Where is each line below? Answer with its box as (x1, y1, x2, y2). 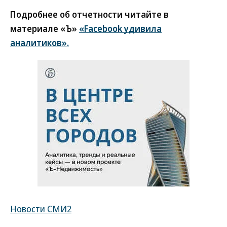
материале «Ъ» (10, 22, 79, 34)
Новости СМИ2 (10, 203, 71, 215)
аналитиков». (10, 36, 69, 49)
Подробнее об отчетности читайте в (10, 8, 169, 20)
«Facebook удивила (79, 22, 162, 34)
